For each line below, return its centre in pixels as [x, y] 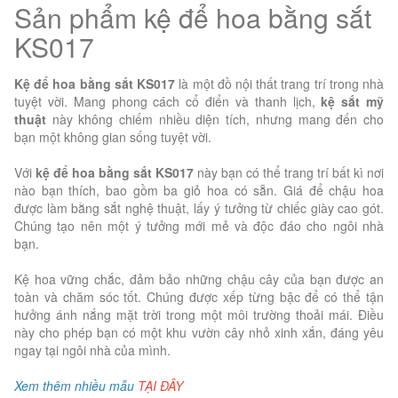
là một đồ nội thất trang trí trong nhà [280, 83]
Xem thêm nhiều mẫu [74, 385]
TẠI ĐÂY [160, 385]
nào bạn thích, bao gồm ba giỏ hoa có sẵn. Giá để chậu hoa [199, 190]
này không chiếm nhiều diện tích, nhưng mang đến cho [215, 119]
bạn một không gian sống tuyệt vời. [113, 136]
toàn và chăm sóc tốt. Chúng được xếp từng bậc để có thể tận [199, 296]
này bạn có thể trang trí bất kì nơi [291, 172]
